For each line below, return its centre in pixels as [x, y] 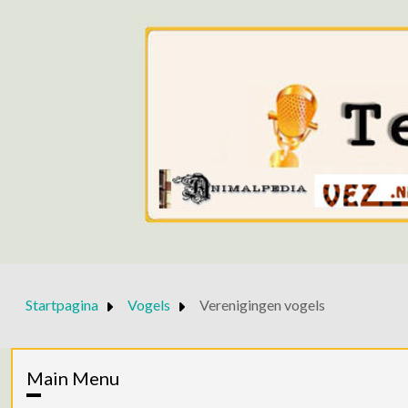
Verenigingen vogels [262, 305]
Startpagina [62, 305]
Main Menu [73, 377]
